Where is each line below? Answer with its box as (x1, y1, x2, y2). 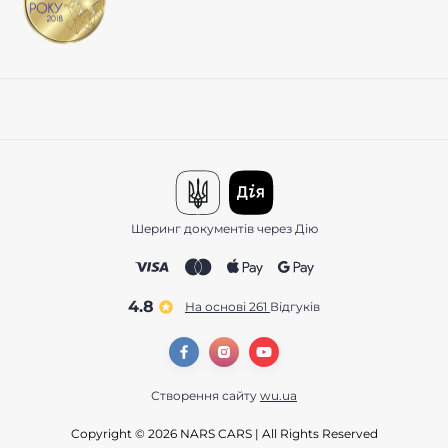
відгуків (279, 299, 320, 315)
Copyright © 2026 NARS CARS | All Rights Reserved (70, 426, 378, 442)
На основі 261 (185, 299, 270, 315)
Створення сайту (151, 388, 260, 404)
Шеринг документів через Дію (130, 221, 318, 237)
